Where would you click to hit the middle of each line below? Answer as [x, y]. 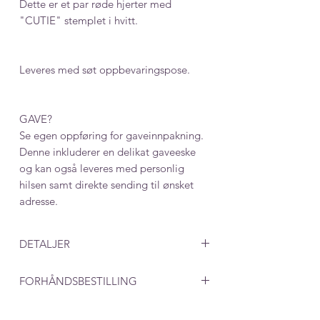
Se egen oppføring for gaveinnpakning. [111, 135]
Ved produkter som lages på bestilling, [110, 307]
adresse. [39, 201]
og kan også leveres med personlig [102, 168]
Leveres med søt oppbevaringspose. [105, 69]
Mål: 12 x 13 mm [59, 270]
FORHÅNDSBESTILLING [78, 281]
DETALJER [45, 244]
